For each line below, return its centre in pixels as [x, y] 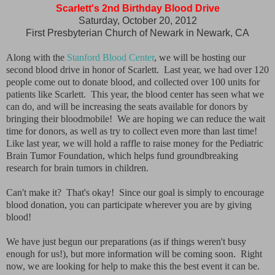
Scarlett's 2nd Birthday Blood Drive [137, 8]
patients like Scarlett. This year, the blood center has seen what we [135, 94]
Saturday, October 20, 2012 [137, 20]
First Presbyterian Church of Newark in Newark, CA [137, 33]
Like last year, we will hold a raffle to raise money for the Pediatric [135, 143]
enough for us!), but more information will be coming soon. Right [134, 254]
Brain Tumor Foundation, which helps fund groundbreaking [122, 155]
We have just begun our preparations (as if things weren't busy [126, 241]
